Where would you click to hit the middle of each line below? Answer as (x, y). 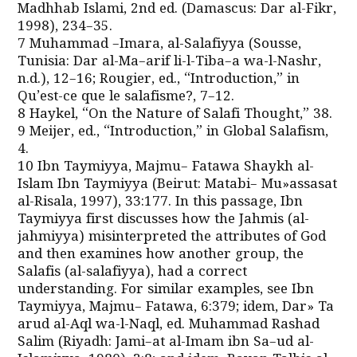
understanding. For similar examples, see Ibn (166, 290)
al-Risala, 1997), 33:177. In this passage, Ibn (161, 202)
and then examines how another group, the (161, 255)
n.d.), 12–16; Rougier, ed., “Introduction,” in (159, 80)
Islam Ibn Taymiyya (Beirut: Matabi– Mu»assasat (178, 185)
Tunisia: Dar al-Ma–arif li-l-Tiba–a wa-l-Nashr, (170, 62)
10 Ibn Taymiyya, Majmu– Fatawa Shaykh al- (166, 167)
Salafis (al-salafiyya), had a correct (133, 273)
